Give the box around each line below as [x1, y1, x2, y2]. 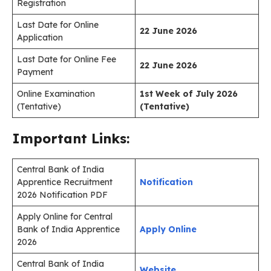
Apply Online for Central [17, 211, 113, 222]
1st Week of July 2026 [140, 88, 238, 99]
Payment [17, 67, 53, 77]
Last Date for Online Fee [17, 54, 116, 65]
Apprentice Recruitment [17, 177, 113, 188]
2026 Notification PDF [17, 189, 108, 200]
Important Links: [12, 130, 129, 147]
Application [17, 32, 63, 43]
